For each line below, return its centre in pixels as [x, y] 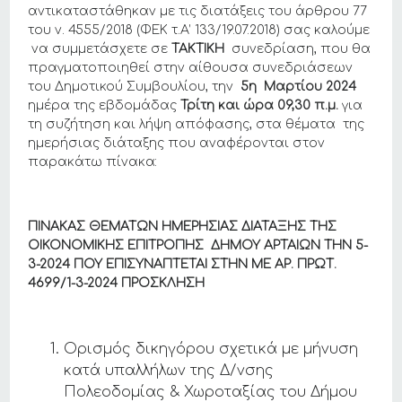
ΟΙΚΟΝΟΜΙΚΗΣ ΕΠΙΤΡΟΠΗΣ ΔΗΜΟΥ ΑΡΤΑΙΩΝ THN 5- [198, 245]
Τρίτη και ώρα [227, 105]
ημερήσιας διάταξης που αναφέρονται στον [177, 143]
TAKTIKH [198, 49]
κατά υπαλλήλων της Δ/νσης [169, 371]
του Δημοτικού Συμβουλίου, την [135, 87]
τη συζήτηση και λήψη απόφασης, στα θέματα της [197, 124]
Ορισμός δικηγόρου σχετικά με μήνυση [211, 349]
